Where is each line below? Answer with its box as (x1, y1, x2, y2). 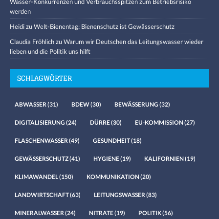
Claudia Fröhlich (10, 38, 54, 46)
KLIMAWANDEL (15, 173, 58, 181)
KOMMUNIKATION (87, 173, 139, 181)
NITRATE (89, 209, 113, 217)
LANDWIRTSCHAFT (15, 191, 69, 199)
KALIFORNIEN (144, 155, 184, 163)
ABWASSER (15, 101, 46, 109)
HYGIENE (93, 155, 119, 163)
